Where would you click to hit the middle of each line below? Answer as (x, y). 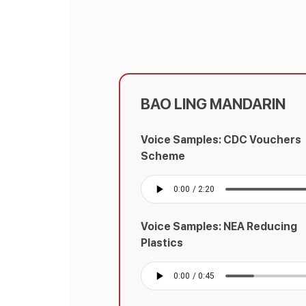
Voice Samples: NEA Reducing (219, 226)
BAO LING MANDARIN (213, 103)
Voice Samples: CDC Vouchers (221, 139)
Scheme (163, 156)
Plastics (162, 242)
